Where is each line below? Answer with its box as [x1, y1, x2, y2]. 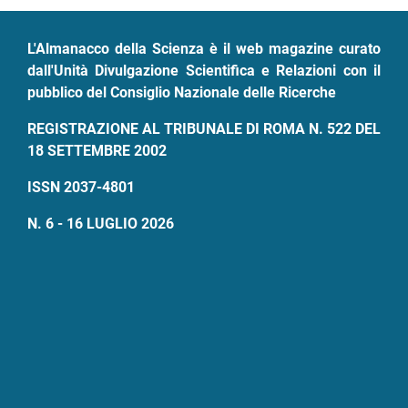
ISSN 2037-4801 [27, 178, 135, 197]
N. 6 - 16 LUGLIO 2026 [27, 215, 174, 233]
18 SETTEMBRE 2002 [27, 142, 167, 160]
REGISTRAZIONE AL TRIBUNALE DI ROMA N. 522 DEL [27, 120, 381, 138]
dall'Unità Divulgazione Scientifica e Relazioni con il [27, 62, 381, 80]
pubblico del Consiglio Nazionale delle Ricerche [27, 84, 336, 102]
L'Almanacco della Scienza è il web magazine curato [27, 40, 381, 58]
